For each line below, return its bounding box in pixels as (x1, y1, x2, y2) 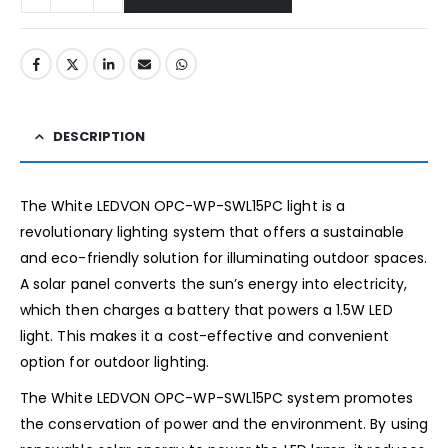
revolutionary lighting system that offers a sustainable (20, 222, 404, 243)
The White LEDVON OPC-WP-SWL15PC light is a (20, 196, 345, 217)
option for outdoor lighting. (20, 352, 209, 373)
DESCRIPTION (53, 127, 145, 147)
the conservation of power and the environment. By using (20, 414, 428, 435)
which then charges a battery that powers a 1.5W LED (20, 300, 393, 321)
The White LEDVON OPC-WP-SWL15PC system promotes (20, 388, 414, 409)
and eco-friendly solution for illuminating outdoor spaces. (20, 248, 428, 269)
